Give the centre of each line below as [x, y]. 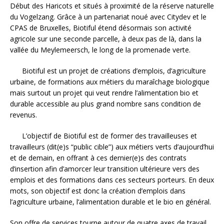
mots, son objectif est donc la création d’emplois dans [98, 190]
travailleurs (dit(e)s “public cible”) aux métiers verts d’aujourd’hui [112, 146]
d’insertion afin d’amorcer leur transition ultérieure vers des [105, 168]
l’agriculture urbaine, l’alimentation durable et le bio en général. [110, 201]
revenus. [23, 114]
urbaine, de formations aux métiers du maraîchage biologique [110, 81]
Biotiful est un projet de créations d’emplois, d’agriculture [108, 70]
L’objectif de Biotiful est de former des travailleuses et [103, 135]
